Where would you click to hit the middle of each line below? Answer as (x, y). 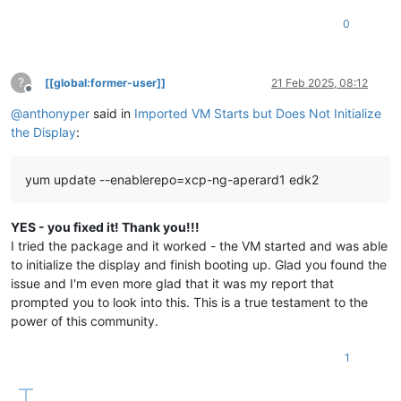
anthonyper (56, 113)
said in (112, 113)
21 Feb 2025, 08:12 (320, 82)
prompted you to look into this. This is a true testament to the (189, 302)
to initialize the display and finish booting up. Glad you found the (199, 264)
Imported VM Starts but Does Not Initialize (258, 113)
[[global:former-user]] (105, 82)
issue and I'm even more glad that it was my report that (172, 283)
